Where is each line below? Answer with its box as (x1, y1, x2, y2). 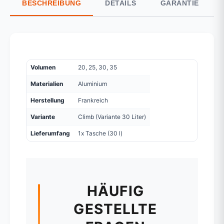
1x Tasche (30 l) (78, 129, 122, 137)
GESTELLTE (73, 200, 157, 218)
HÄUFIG (87, 182, 144, 200)
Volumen (30, 63, 55, 71)
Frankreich (78, 96, 108, 104)
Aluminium (78, 80, 107, 88)
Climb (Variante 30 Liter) (78, 113, 146, 121)
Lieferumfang (30, 129, 70, 137)
